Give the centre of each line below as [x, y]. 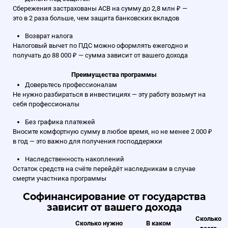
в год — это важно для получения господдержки [88, 141]
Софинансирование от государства [114, 196]
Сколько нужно [99, 223]
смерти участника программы [60, 178]
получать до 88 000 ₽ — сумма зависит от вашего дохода [100, 55]
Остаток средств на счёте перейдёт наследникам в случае [104, 168]
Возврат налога [49, 36]
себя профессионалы [46, 104]
